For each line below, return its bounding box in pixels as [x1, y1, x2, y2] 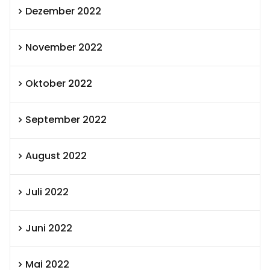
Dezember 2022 [25, 4, 101, 19]
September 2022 [25, 113, 107, 127]
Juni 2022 [25, 221, 72, 236]
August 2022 [25, 149, 87, 163]
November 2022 [25, 40, 102, 55]
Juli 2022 [25, 185, 69, 199]
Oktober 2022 [25, 77, 92, 91]
